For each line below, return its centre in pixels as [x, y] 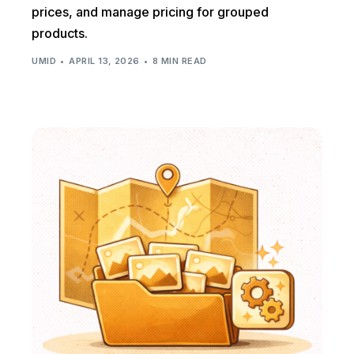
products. [60, 33]
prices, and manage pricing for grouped [151, 11]
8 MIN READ [180, 61]
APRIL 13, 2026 [104, 61]
